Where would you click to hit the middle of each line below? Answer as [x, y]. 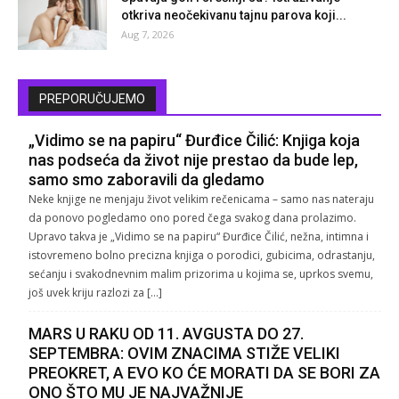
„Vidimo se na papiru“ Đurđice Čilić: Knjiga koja [194, 141]
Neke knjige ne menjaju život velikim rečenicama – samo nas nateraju [201, 199]
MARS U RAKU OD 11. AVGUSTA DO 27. [166, 334]
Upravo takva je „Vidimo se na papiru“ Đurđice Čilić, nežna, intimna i [199, 237]
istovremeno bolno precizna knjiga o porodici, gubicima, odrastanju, [202, 256]
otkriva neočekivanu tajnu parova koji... [234, 16]
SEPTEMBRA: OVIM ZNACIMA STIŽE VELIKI [184, 354]
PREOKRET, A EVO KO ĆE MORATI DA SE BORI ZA [204, 373]
